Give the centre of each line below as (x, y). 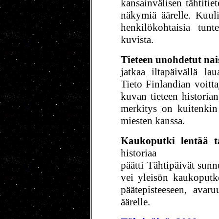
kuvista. (137, 39)
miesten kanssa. (153, 120)
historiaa (139, 153)
